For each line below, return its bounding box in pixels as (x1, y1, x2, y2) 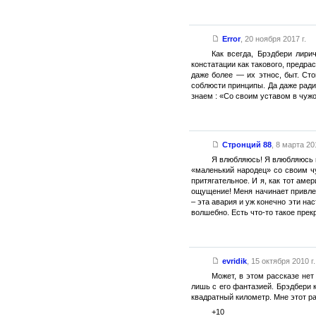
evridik (221, 257, 247, 265)
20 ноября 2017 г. (244, 35, 306, 43)
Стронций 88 (221, 140, 272, 149)
